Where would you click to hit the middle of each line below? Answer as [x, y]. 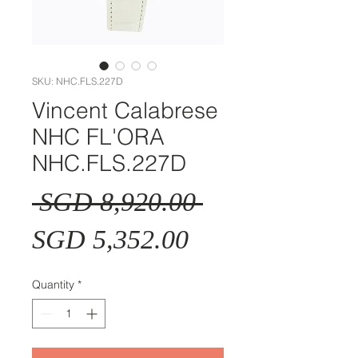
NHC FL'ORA [98, 136]
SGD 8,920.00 [117, 201]
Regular [246, 201]
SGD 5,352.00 [110, 239]
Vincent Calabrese [125, 110]
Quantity [53, 284]
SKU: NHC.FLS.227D [78, 81]
